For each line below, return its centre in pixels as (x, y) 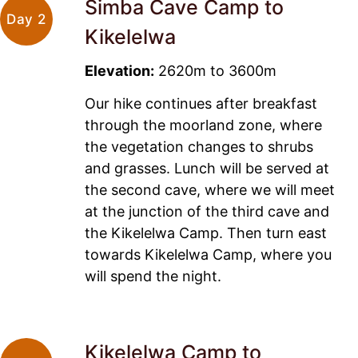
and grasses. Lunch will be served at (207, 168)
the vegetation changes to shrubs (199, 146)
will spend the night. (153, 276)
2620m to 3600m (215, 70)
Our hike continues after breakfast (201, 103)
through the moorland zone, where (203, 125)
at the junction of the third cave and (207, 211)
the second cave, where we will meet (210, 189)
